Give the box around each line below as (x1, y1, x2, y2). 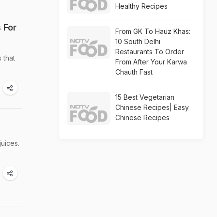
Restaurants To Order (115, 47, 184, 56)
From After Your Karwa (115, 58, 187, 66)
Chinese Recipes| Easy (115, 103, 189, 111)
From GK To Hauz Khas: (115, 27, 190, 35)
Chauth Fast (115, 68, 153, 76)
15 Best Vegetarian (115, 93, 174, 101)
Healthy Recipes (115, 2, 168, 10)
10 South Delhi (115, 37, 160, 46)
